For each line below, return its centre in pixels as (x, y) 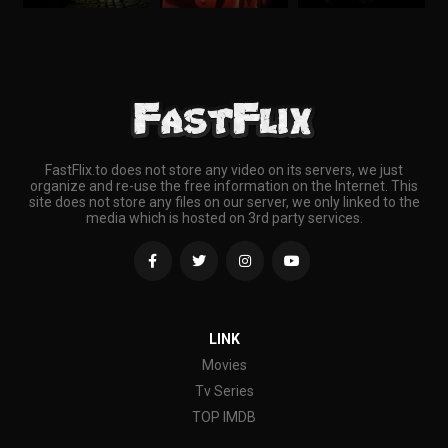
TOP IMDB (224, 417)
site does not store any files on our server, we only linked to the (224, 202)
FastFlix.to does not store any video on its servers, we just (224, 170)
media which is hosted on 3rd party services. (224, 218)
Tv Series (224, 391)
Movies (224, 365)
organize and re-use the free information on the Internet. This (224, 186)
